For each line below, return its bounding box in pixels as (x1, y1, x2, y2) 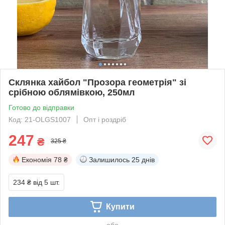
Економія (22, 155, 52, 164)
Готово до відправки (9, 103, 74, 111)
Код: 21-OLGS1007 (9, 115, 71, 124)
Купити (105, 202, 135, 211)
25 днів (132, 155, 155, 164)
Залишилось (89, 155, 130, 164)
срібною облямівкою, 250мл (9, 87, 135, 97)
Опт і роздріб (83, 115, 126, 124)
